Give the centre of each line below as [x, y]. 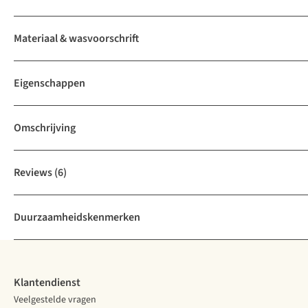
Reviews [33, 173]
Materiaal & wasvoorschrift [76, 39]
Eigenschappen [49, 84]
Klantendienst [47, 283]
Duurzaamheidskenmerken [77, 218]
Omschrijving [45, 128]
